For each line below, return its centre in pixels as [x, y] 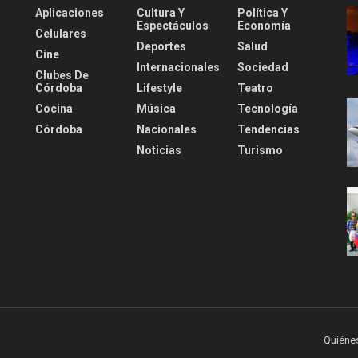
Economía [265, 26]
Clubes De [62, 76]
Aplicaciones [70, 13]
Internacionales [178, 68]
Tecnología [268, 109]
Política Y [263, 13]
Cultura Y [160, 13]
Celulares [61, 34]
